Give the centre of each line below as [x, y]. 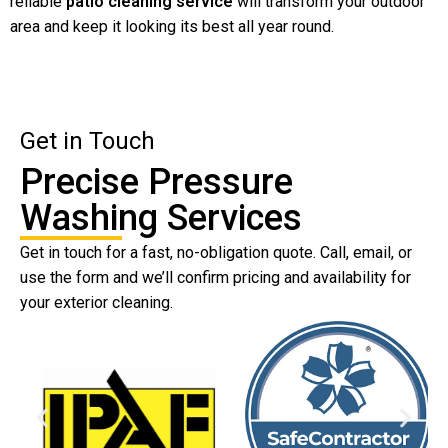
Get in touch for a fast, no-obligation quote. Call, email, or [216, 252]
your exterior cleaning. [96, 302]
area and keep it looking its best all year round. [172, 26]
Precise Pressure [156, 181]
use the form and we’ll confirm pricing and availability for [215, 277]
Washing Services [161, 217]
